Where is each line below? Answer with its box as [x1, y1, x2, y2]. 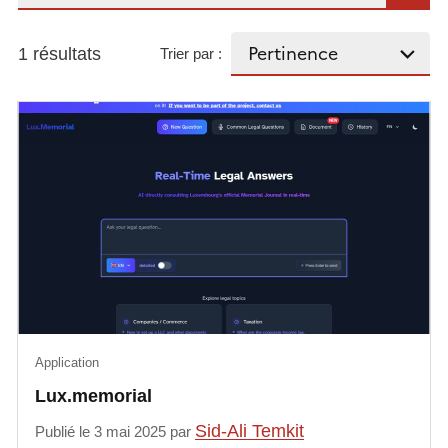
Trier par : [160, 44, 223, 62]
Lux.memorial [35, 385, 153, 406]
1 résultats [17, 43, 101, 64]
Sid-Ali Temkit [195, 420, 305, 441]
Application [35, 354, 100, 370]
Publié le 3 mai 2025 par [35, 422, 196, 440]
